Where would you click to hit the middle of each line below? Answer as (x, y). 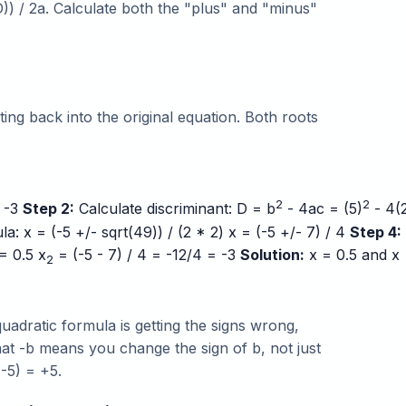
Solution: (272, 254)
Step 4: (376, 232)
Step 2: (48, 209)
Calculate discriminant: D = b (175, 209)
